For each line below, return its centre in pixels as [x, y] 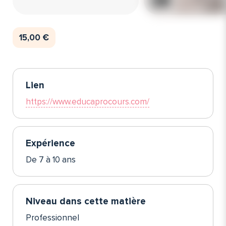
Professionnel [52, 217]
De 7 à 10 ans [51, 159]
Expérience [50, 143]
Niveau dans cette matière [86, 201]
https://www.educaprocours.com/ [88, 101]
